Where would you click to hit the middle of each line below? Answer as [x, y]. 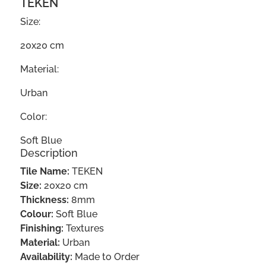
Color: [33, 117]
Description [49, 153]
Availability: [46, 257]
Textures [83, 229]
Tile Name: [45, 172]
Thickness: [44, 200]
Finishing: [42, 229]
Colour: [37, 214]
